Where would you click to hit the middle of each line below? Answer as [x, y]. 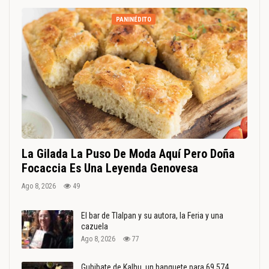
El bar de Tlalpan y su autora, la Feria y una [152, 216]
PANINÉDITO [134, 20]
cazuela [95, 227]
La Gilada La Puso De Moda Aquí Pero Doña [128, 154]
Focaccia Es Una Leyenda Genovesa [110, 168]
